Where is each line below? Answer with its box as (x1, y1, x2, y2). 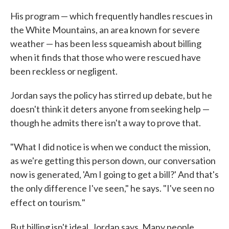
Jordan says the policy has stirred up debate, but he (10, 89, 212, 101)
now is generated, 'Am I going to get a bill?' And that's (10, 168, 219, 180)
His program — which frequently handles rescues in (10, 10, 213, 21)
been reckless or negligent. (10, 65, 118, 77)
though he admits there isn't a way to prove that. (10, 117, 201, 128)
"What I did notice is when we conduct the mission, (10, 141, 211, 152)
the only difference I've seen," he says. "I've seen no (10, 182, 214, 194)
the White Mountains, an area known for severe (10, 24, 200, 35)
